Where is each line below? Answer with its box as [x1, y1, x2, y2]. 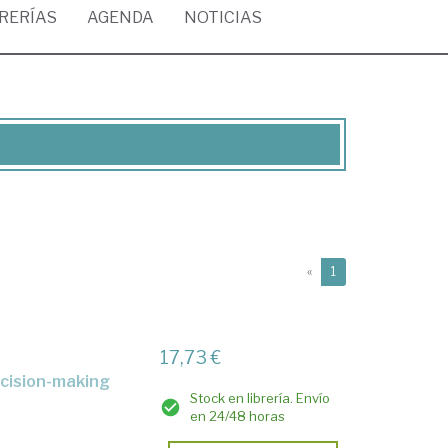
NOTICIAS [184, 8, 262, 27]
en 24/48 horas [190, 408, 286, 424]
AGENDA [87, 8, 154, 27]
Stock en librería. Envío [190, 390, 331, 406]
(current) [335, 263, 386, 278]
